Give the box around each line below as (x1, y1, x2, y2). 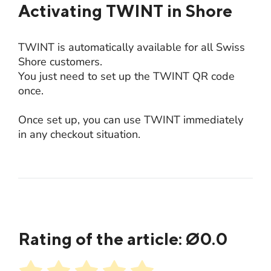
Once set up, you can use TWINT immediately (18, 112, 243, 127)
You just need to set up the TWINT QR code (18, 68, 235, 83)
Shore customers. (18, 54, 102, 69)
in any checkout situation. (18, 126, 140, 142)
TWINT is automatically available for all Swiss (18, 39, 245, 54)
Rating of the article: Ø (18, 228, 200, 249)
